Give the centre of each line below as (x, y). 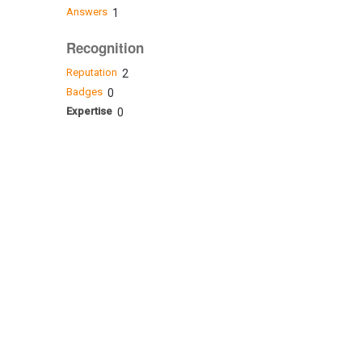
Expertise (89, 111)
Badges (84, 91)
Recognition (105, 48)
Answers (86, 12)
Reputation (91, 72)
